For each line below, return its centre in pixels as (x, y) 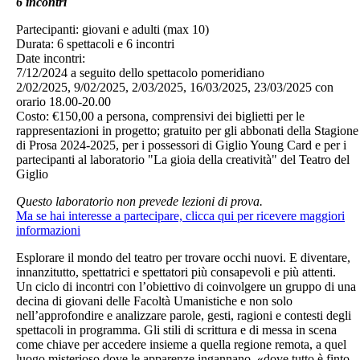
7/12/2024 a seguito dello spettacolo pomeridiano (142, 72)
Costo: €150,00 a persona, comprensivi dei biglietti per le (160, 116)
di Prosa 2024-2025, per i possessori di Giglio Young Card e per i (181, 145)
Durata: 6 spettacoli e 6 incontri (95, 43)
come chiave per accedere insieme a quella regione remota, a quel (181, 344)
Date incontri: (51, 58)
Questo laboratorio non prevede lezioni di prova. (139, 201)
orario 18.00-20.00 (63, 101)
